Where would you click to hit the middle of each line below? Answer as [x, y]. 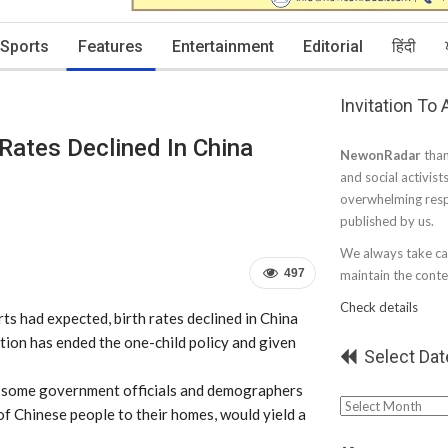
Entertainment [223, 46]
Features [110, 46]
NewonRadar [380, 155]
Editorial [333, 46]
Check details [379, 307]
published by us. [387, 221]
